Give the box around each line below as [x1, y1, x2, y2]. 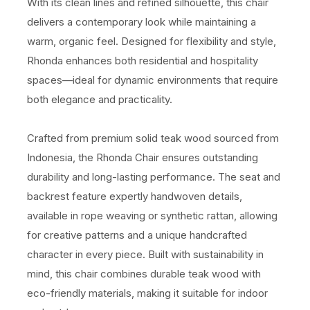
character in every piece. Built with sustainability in [27, 248, 264, 262]
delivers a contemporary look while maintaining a [27, 15, 256, 29]
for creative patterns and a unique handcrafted [27, 228, 247, 242]
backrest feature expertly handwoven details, [27, 190, 242, 203]
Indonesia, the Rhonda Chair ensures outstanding [27, 151, 258, 165]
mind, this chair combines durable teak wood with [27, 267, 261, 281]
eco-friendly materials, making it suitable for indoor [27, 286, 268, 300]
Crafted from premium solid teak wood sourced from [27, 131, 279, 145]
